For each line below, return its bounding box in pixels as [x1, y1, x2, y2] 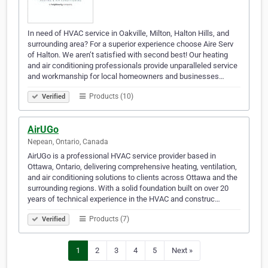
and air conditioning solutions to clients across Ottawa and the [28, 173, 237, 182]
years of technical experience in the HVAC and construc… [28, 194, 220, 204]
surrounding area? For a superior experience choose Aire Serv [28, 39, 233, 49]
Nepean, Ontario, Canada [28, 138, 108, 147]
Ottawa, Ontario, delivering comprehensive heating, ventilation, [28, 162, 237, 172]
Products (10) [87, 92, 133, 101]
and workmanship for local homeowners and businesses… [28, 72, 224, 81]
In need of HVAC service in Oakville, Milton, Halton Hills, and [28, 29, 229, 38]
